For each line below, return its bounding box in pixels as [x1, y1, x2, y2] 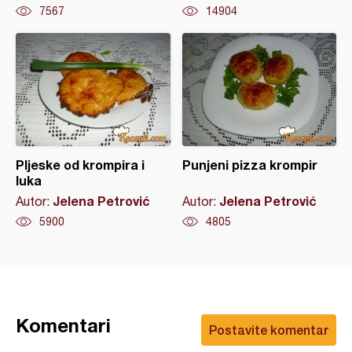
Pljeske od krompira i [16, 157, 145, 173]
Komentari [16, 314, 111, 337]
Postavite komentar [209, 322, 328, 338]
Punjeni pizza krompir [181, 157, 317, 173]
